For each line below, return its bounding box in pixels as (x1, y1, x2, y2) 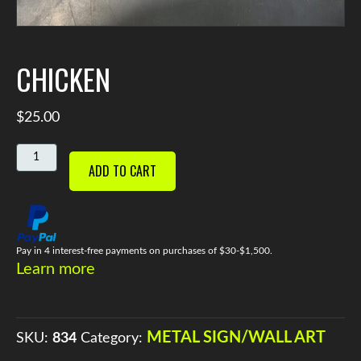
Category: (81, 331, 147, 346)
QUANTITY (15, 161, 73, 183)
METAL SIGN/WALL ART (147, 330, 326, 346)
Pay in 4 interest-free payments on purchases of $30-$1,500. (16, 246, 272, 256)
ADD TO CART (88, 160, 156, 180)
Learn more (16, 261, 95, 278)
